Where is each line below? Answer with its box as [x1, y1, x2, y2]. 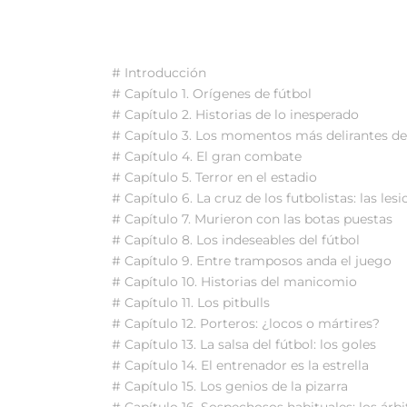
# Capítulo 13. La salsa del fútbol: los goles [112, 335, 376, 352]
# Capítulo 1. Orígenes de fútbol [112, 84, 312, 102]
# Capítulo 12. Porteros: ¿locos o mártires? [112, 314, 380, 332]
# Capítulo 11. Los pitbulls [112, 293, 270, 311]
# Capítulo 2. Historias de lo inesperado [112, 105, 359, 123]
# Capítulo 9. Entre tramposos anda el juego [112, 252, 392, 269]
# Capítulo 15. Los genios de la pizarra [112, 377, 348, 394]
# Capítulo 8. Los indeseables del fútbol [112, 231, 360, 248]
